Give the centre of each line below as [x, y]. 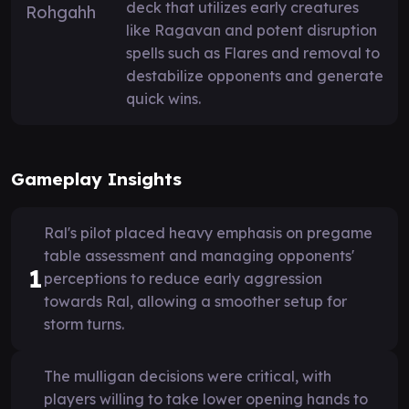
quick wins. [163, 98]
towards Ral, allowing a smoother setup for [195, 301]
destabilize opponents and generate [255, 75]
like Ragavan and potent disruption [252, 30]
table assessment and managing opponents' [199, 255]
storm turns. [84, 324]
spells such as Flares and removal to [253, 52]
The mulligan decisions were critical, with [188, 376]
